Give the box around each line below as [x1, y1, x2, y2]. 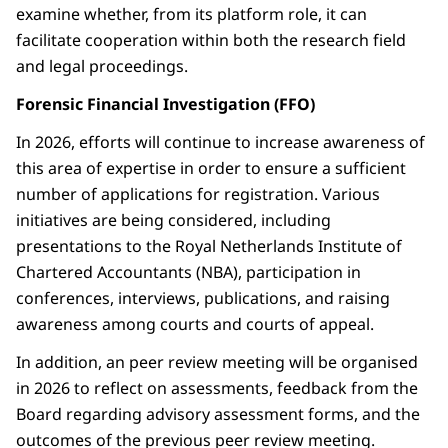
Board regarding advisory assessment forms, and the [16, 403, 420, 426]
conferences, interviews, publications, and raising [16, 287, 390, 310]
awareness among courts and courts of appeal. [16, 313, 374, 336]
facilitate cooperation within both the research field [16, 29, 406, 52]
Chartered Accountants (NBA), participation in [16, 261, 361, 284]
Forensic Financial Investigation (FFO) [16, 93, 315, 116]
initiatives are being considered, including [16, 209, 331, 232]
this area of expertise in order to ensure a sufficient [16, 157, 406, 180]
